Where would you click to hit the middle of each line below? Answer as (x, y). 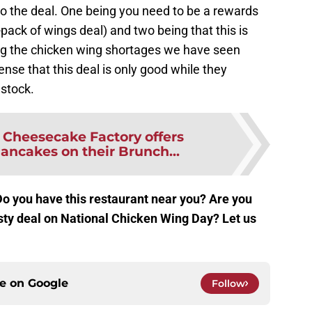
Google (48, 283)
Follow (228, 284)
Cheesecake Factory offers (93, 137)
